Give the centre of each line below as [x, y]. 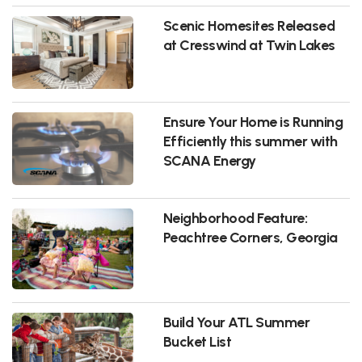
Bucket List [197, 341]
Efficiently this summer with [250, 141]
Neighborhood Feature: [235, 217]
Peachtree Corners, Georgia [250, 237]
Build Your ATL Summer [236, 322]
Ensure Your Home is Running [253, 121]
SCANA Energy [209, 160]
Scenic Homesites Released [249, 25]
